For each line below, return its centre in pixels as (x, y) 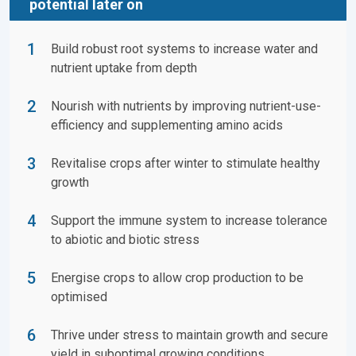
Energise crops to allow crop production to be (177, 277)
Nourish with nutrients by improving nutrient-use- (186, 106)
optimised (79, 296)
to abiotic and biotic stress (125, 239)
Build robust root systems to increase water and (184, 48)
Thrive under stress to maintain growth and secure (190, 335)
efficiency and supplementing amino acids (167, 125)
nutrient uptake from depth (124, 68)
